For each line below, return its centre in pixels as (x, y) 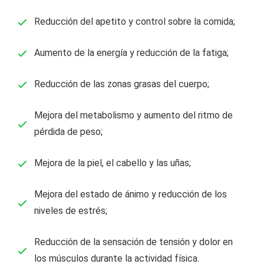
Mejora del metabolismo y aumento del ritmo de (133, 115)
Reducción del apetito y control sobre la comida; (135, 22)
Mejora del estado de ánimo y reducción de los (131, 194)
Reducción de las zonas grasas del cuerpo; (122, 84)
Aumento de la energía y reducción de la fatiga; (131, 53)
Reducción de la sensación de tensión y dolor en (133, 242)
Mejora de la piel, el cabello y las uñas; (113, 163)
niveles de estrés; (71, 211)
